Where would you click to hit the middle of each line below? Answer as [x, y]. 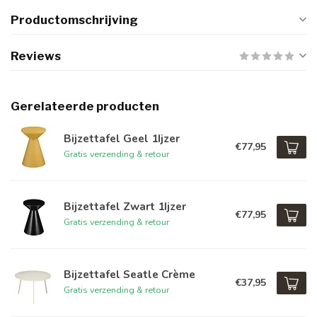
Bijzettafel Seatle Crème [129, 274]
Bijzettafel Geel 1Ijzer [122, 138]
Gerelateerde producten [85, 106]
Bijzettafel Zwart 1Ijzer [125, 206]
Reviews [36, 56]
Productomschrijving [74, 20]
